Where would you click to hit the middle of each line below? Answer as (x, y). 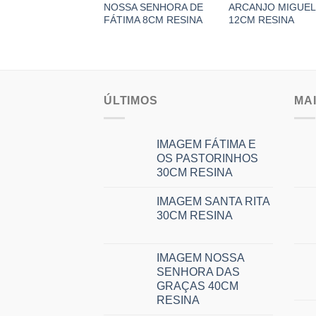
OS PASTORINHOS (207, 158)
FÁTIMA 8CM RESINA (153, 20)
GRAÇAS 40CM (197, 286)
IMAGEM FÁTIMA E (206, 144)
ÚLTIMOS (131, 101)
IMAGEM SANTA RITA (213, 201)
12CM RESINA (262, 20)
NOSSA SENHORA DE (153, 7)
